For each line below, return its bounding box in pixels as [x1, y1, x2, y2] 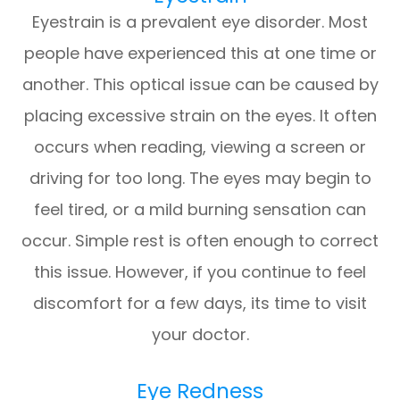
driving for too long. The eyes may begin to [29, 167, 371, 190]
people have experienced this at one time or [23, 42, 377, 65]
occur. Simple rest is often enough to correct [21, 229, 379, 253]
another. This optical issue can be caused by [21, 73, 379, 96]
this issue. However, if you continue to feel [34, 261, 366, 284]
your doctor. [151, 323, 249, 346]
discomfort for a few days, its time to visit [33, 292, 367, 315]
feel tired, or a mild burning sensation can [34, 198, 366, 221]
